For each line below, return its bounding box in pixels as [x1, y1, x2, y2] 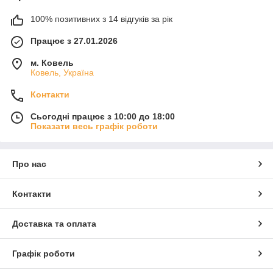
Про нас [12, 159, 46, 169]
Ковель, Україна [30, 68, 94, 78]
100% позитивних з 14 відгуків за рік [30, 14, 172, 24]
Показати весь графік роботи [30, 121, 158, 132]
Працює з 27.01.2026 [30, 36, 118, 46]
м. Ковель [30, 58, 74, 68]
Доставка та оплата [12, 219, 96, 229]
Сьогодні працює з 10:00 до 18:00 [30, 112, 175, 122]
